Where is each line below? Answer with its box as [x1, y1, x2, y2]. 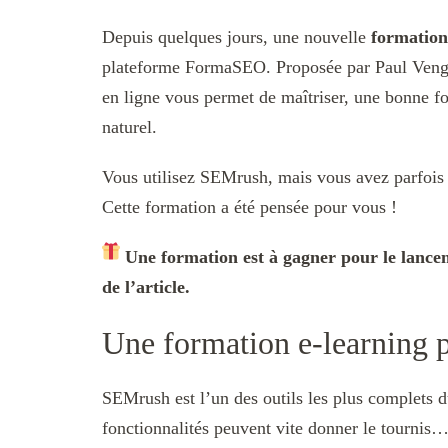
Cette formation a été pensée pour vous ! [102, 197, 397, 218]
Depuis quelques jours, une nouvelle [102, 27, 371, 48]
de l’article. [102, 277, 190, 298]
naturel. [102, 117, 157, 138]
